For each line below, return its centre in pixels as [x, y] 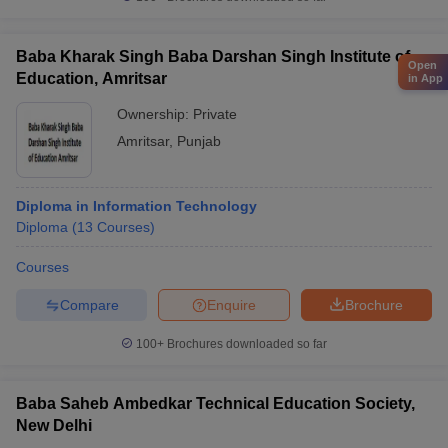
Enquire [231, 304]
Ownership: [155, 114]
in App [425, 77]
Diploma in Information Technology [136, 206]
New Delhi [54, 425]
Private [215, 114]
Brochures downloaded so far [245, 344]
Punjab [199, 141]
